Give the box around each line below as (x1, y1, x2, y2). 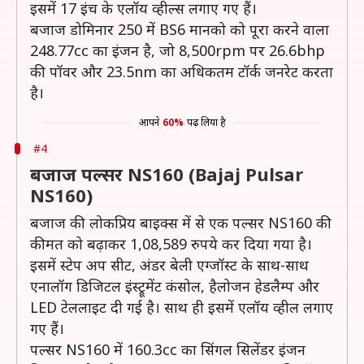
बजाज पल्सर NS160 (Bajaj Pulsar (30, 162, 303, 186)
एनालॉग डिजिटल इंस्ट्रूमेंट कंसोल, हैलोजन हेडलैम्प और (30, 276, 319, 296)
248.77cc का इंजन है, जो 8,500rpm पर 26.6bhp (30, 41, 325, 60)
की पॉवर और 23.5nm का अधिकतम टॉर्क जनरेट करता (30, 62, 333, 81)
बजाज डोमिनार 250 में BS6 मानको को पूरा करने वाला (30, 19, 329, 39)
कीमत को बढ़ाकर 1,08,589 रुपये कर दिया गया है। (30, 234, 312, 253)
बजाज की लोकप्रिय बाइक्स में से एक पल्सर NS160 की (30, 213, 331, 232)
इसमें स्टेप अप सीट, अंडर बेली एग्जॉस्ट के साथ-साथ (30, 255, 309, 275)
